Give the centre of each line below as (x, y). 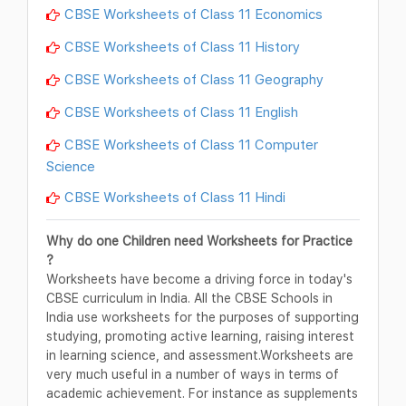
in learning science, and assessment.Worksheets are (200, 355)
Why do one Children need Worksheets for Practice (199, 241)
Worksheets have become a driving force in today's (199, 279)
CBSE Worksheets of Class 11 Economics (193, 13)
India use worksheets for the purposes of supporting (203, 317)
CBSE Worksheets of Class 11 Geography (194, 78)
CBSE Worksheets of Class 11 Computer (191, 144)
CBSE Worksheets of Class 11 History (182, 46)
